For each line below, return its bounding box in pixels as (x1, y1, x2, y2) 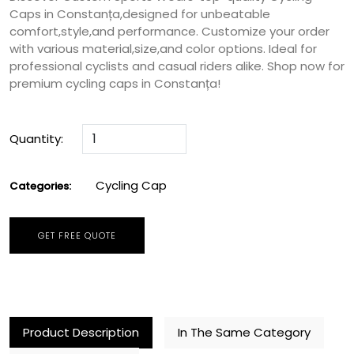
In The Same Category (178, 323, 311, 341)
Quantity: (9, 130, 63, 147)
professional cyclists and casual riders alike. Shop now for (9, 57, 345, 74)
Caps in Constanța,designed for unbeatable (9, 5, 270, 22)
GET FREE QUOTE (38, 228, 116, 242)
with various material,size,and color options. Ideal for (9, 40, 317, 57)
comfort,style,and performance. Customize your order (9, 22, 330, 40)
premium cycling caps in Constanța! (9, 74, 220, 92)
